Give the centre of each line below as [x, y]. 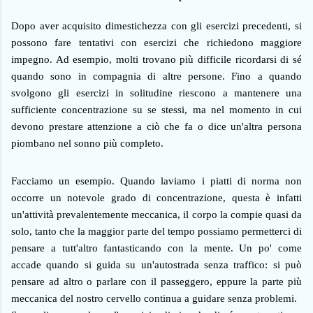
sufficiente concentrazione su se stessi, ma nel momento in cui [156, 110]
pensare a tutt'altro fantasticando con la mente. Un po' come [156, 248]
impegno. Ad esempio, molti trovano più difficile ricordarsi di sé [156, 60]
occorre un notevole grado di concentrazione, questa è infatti [156, 198]
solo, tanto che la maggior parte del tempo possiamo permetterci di [156, 232]
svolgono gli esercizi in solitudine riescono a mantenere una [156, 93]
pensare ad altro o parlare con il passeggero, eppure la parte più [156, 282]
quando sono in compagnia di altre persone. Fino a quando [156, 77]
